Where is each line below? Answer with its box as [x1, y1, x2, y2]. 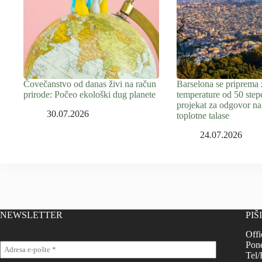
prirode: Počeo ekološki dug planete [23, 89, 156, 99]
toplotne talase [176, 110, 229, 120]
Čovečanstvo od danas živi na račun [23, 78, 156, 89]
